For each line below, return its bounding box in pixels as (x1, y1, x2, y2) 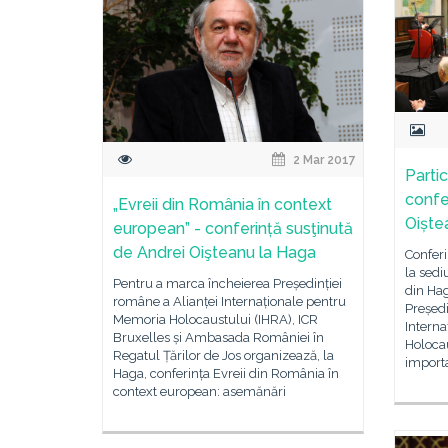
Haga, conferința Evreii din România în (113, 366, 339, 381)
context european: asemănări (113, 384, 286, 399)
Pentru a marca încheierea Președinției (113, 276, 342, 291)
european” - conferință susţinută (113, 219, 353, 238)
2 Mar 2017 (290, 153, 357, 167)
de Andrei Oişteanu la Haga (113, 243, 316, 262)
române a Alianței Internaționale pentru (113, 294, 346, 309)
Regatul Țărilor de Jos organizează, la (113, 348, 334, 363)
